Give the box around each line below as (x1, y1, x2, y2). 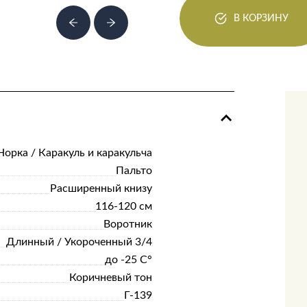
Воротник (103, 219, 152, 230)
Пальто (115, 165, 152, 176)
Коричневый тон (69, 272, 152, 283)
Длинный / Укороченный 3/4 (5, 236, 152, 247)
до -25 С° (104, 254, 152, 265)
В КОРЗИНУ (234, 13, 289, 23)
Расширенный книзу (49, 183, 152, 194)
